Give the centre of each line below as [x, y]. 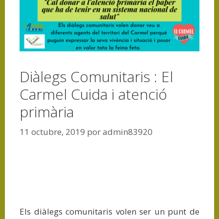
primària [47, 111]
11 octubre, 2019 [52, 132]
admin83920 [128, 132]
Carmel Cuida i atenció [93, 94]
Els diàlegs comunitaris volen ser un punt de [109, 212]
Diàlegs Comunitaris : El [96, 76]
